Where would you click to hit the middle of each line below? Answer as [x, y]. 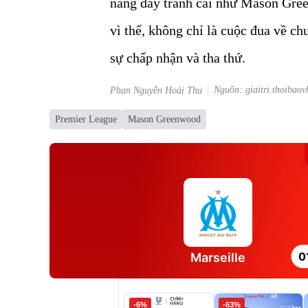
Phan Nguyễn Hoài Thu [156, 90]
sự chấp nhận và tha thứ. [178, 57]
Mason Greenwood [164, 119]
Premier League [86, 119]
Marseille [218, 257]
